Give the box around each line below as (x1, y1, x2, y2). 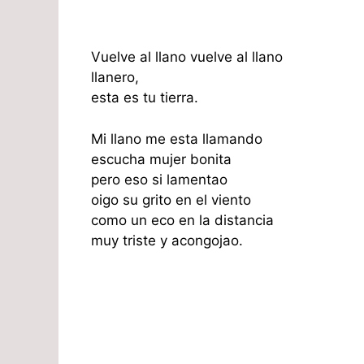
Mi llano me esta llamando (91, 130, 262, 147)
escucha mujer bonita (91, 150, 232, 167)
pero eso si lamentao (91, 171, 227, 188)
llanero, (91, 69, 139, 86)
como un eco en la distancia (91, 211, 274, 228)
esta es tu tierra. (91, 89, 198, 106)
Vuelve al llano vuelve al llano (91, 49, 283, 66)
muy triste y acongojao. (91, 232, 243, 249)
